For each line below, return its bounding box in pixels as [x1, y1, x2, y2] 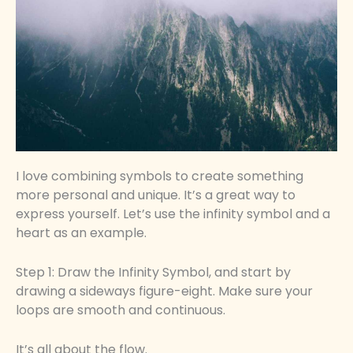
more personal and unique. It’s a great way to [16, 186, 295, 205]
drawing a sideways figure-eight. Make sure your [16, 281, 313, 300]
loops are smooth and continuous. [16, 300, 225, 319]
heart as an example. [16, 224, 147, 243]
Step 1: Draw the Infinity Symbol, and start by [16, 262, 291, 281]
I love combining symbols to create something [16, 167, 303, 186]
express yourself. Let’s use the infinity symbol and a [16, 205, 330, 224]
